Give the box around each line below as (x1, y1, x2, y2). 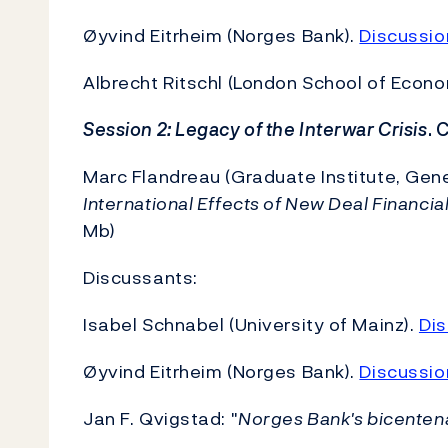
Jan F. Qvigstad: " (83, 405, 239, 432)
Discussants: (83, 264, 198, 291)
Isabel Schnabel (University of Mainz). (83, 311, 419, 338)
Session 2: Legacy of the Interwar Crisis (83, 116, 428, 143)
